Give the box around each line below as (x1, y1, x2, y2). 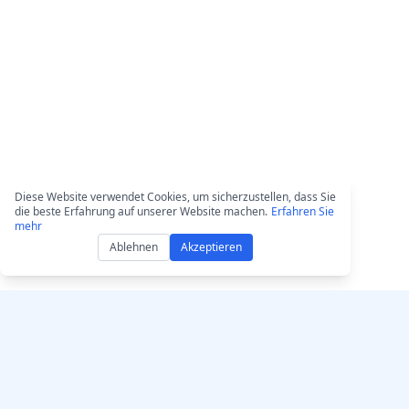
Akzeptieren (181, 239, 242, 255)
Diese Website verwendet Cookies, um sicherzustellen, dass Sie (15, 189, 336, 204)
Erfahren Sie (271, 204, 334, 219)
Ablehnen (110, 239, 158, 255)
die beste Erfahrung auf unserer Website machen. (15, 204, 267, 219)
